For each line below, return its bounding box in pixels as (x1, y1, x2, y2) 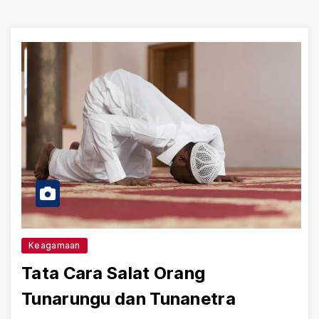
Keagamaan (28, 239, 80, 251)
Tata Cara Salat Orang (21, 262, 206, 283)
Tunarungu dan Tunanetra (21, 288, 236, 309)
